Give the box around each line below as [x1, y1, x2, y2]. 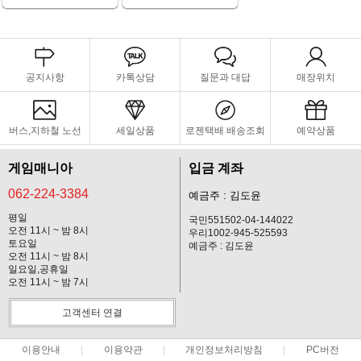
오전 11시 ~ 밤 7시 [8, 276, 89, 288]
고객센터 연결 [62, 306, 122, 318]
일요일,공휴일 [8, 263, 68, 275]
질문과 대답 [200, 71, 251, 83]
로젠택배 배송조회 [185, 124, 265, 136]
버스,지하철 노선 [8, 124, 81, 136]
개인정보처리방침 [185, 344, 263, 355]
